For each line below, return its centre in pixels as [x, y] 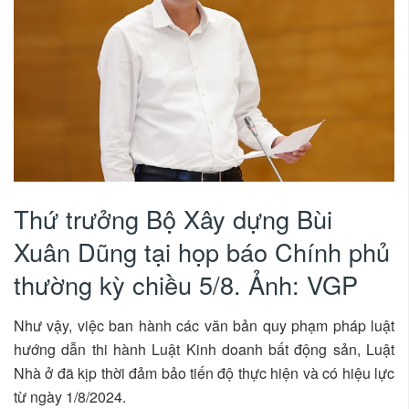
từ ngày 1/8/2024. [70, 396]
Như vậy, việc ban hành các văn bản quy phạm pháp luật [204, 325]
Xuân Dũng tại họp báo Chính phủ [202, 252]
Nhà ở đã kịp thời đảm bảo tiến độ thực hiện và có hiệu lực [204, 372]
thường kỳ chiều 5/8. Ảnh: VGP [186, 285]
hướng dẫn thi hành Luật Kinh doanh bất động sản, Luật [204, 349]
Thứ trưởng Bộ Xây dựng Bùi [173, 219]
